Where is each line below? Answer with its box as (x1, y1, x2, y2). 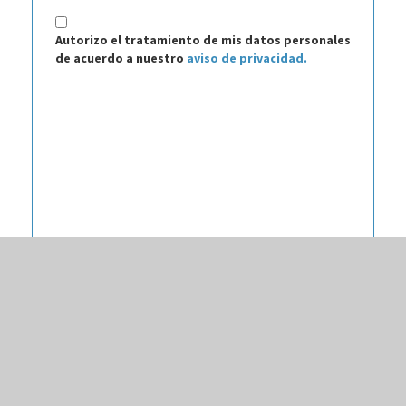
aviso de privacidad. (187, 50, 307, 66)
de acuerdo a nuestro (55, 50, 187, 66)
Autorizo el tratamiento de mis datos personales (55, 32, 351, 48)
